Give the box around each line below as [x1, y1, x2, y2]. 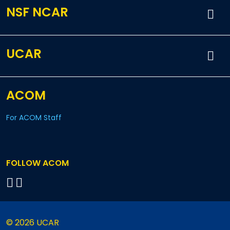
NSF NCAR [6, 4, 68, 21]
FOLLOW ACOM [6, 157, 69, 169]
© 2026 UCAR [6, 217, 59, 228]
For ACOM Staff [6, 112, 62, 123]
